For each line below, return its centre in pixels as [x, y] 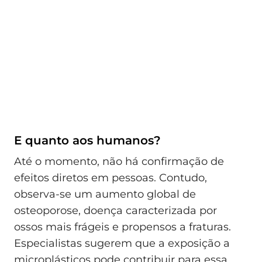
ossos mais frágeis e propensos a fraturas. [123, 227]
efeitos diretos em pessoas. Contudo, [111, 177]
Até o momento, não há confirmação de [119, 161]
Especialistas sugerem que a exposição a [122, 243]
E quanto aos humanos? [87, 141]
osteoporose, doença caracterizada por [116, 210]
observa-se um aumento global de [105, 194]
